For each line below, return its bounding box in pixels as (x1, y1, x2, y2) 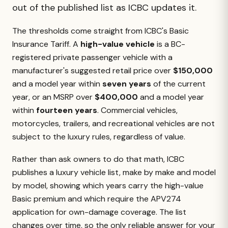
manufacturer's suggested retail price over (12, 65, 173, 76)
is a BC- (155, 39, 185, 49)
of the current (151, 78, 206, 89)
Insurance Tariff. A (12, 39, 80, 49)
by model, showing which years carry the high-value (12, 180, 204, 191)
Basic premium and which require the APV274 (12, 193, 181, 204)
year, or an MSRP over (12, 92, 95, 102)
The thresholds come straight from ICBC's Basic (12, 25, 189, 36)
